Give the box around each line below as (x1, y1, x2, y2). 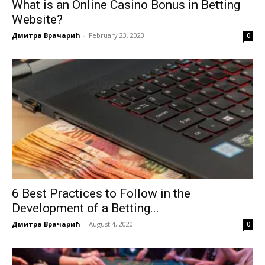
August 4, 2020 (89, 219, 133, 228)
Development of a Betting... (12, 201, 159, 215)
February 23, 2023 (89, 31, 144, 40)
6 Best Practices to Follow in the (12, 186, 190, 201)
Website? (12, 12, 66, 27)
